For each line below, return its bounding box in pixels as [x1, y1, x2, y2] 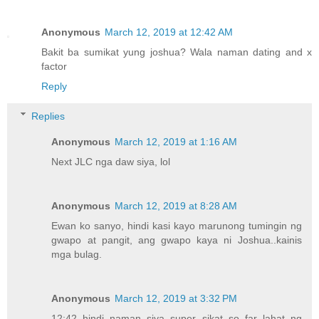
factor [41, 61, 67, 73]
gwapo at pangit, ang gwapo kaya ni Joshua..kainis [51, 234, 302, 246]
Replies [31, 110, 66, 122]
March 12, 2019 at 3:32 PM [115, 292, 238, 304]
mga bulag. [51, 248, 103, 260]
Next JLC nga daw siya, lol [51, 155, 171, 167]
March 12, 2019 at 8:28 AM [115, 199, 238, 211]
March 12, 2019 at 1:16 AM [115, 135, 238, 147]
